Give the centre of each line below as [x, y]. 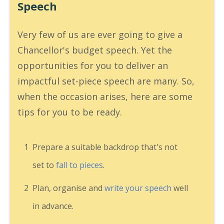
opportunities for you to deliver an [93, 66]
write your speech [138, 188]
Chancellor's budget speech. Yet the [95, 50]
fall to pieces [79, 165]
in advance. [53, 206]
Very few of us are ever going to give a [100, 35]
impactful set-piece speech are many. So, [106, 81]
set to [44, 165]
